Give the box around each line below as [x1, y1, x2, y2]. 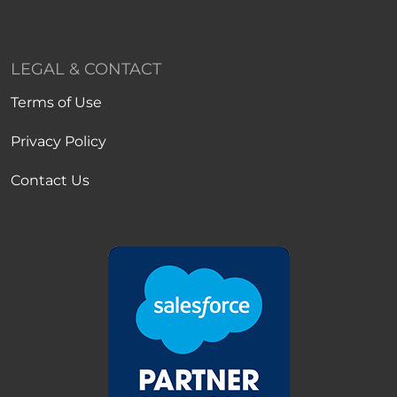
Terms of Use [11, 94, 102, 111]
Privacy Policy [11, 133, 106, 150]
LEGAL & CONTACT [11, 59, 161, 79]
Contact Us [11, 172, 90, 189]
